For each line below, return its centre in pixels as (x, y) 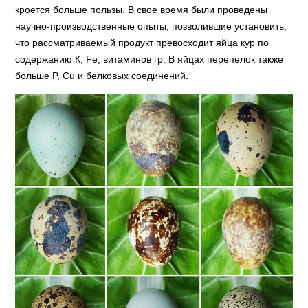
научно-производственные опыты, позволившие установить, (151, 26)
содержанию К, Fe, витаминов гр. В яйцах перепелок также (150, 59)
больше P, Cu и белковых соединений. (102, 76)
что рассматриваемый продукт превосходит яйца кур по (142, 43)
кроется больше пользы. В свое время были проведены (142, 10)
